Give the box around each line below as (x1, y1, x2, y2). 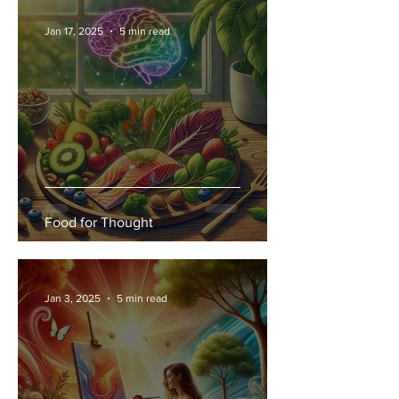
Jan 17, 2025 (45, 25, 103, 37)
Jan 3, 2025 (45, 292, 101, 305)
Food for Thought (45, 215, 153, 230)
